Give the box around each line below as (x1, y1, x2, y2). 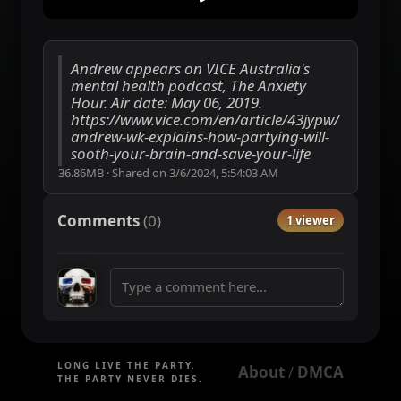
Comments (57, 209, 140, 231)
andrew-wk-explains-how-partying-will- (71, 126, 329, 147)
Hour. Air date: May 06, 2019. (71, 92, 262, 113)
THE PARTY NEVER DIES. (57, 371, 203, 385)
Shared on (112, 165, 169, 181)
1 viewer (286, 212, 335, 228)
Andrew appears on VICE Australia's (71, 58, 310, 79)
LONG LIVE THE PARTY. (57, 358, 196, 371)
